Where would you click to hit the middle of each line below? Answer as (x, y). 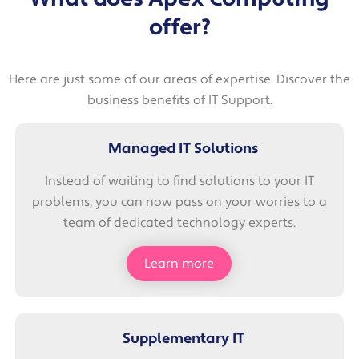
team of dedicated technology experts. (179, 222)
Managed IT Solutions (183, 148)
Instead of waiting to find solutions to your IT (179, 181)
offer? (179, 27)
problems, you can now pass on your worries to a (179, 202)
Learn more (179, 263)
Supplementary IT (183, 338)
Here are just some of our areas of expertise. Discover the (179, 79)
